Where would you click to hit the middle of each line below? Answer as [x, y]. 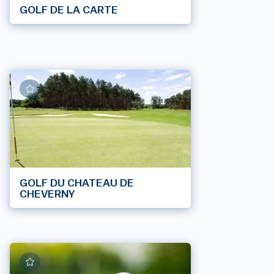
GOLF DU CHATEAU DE [77, 183]
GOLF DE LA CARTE [69, 9]
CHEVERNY [47, 194]
